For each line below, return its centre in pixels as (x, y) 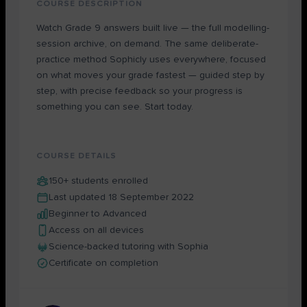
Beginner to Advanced (98, 214)
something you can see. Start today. (115, 107)
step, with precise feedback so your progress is (139, 91)
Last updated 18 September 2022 (121, 197)
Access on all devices (96, 230)
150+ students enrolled (98, 181)
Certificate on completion (103, 263)
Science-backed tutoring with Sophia (128, 247)
